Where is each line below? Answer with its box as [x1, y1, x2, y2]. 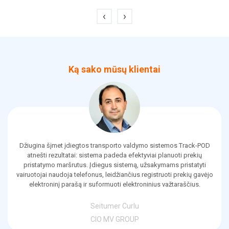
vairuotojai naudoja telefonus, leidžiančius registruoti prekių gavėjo [16, 171, 213, 179]
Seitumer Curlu [90, 202, 139, 211]
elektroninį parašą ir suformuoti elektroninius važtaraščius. [29, 180, 200, 189]
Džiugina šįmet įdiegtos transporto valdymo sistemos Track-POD [19, 142, 210, 150]
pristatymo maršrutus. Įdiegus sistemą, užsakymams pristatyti [23, 161, 206, 169]
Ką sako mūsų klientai [68, 64, 161, 75]
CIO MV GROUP [90, 215, 139, 224]
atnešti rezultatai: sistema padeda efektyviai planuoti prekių [27, 151, 202, 159]
